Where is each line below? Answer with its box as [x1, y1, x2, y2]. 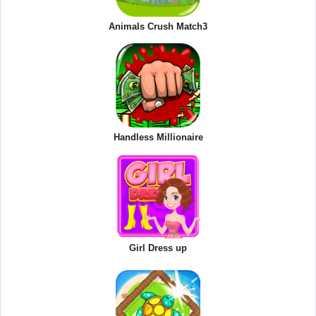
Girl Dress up [129, 242, 187, 253]
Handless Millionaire [113, 131, 203, 142]
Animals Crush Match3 [109, 20, 207, 32]
